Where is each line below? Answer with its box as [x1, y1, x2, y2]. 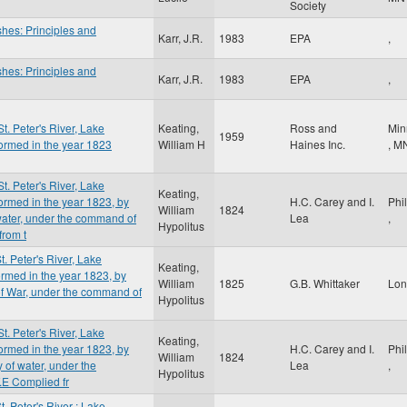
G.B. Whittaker [290, 275, 360, 291]
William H [158, 136, 205, 152]
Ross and [290, 120, 337, 135]
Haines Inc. [290, 136, 345, 152]
